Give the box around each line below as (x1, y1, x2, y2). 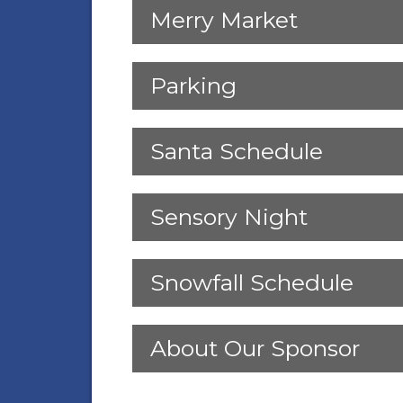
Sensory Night (150, 203, 309, 231)
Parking (150, 72, 237, 100)
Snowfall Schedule (150, 269, 354, 297)
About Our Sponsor (150, 335, 361, 363)
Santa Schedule (150, 138, 324, 166)
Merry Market (150, 6, 299, 34)
